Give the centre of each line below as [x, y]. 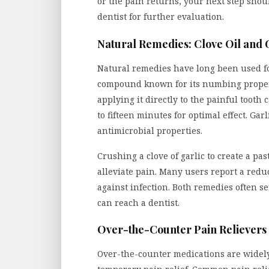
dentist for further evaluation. [161, 17]
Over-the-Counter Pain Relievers [182, 230]
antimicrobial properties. [151, 130]
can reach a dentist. [138, 202]
